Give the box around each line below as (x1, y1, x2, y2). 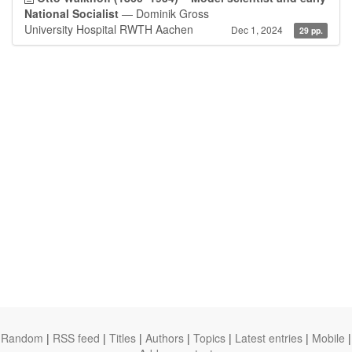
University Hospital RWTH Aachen (24, 21, 193, 37)
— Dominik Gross (119, 5, 209, 21)
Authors (145, 330, 184, 346)
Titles (109, 330, 136, 346)
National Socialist (24, 5, 119, 21)
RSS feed (53, 330, 100, 346)
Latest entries (235, 330, 302, 346)
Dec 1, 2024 (231, 23, 284, 36)
